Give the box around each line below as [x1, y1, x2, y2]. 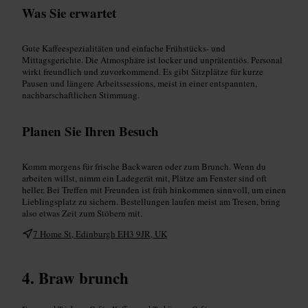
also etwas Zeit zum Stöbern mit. [22, 206, 142, 219]
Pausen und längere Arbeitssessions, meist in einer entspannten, [22, 76, 257, 89]
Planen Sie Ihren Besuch [22, 121, 159, 140]
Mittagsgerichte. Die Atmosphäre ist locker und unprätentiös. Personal [22, 53, 283, 66]
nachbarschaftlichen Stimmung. [22, 88, 140, 101]
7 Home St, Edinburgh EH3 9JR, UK [33, 227, 167, 240]
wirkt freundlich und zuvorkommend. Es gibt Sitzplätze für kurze [22, 65, 263, 78]
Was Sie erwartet [22, 3, 116, 22]
